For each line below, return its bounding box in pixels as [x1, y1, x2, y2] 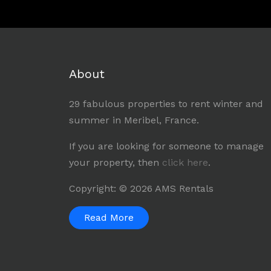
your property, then [69, 157, 162, 169]
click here [162, 157, 208, 169]
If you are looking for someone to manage [69, 140, 264, 152]
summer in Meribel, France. [69, 114, 199, 126]
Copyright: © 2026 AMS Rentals [69, 183, 214, 195]
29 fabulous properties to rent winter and [69, 98, 263, 110]
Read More [84, 212, 134, 224]
